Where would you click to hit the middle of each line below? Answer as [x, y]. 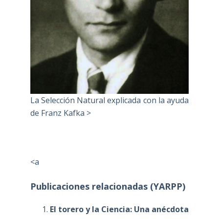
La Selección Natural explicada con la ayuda [109, 100]
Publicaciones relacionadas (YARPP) [108, 186]
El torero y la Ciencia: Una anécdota [119, 209]
